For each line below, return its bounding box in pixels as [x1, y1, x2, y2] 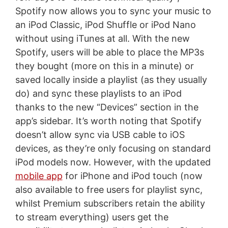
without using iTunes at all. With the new [15, 33, 190, 44]
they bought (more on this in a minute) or [15, 60, 194, 71]
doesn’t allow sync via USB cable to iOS [15, 129, 185, 140]
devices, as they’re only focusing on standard [15, 142, 211, 154]
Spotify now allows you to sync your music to [15, 5, 211, 16]
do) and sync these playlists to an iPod [15, 88, 182, 99]
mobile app [15, 170, 63, 181]
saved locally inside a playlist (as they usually [15, 74, 207, 85]
